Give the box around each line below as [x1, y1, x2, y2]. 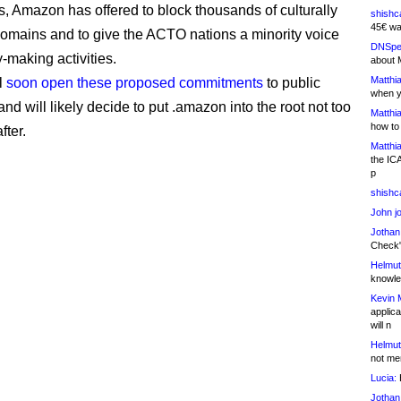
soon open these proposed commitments [6, 75, 263, 90]
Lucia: [371, 372, 397, 383]
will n [371, 320, 391, 330]
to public [263, 75, 320, 90]
